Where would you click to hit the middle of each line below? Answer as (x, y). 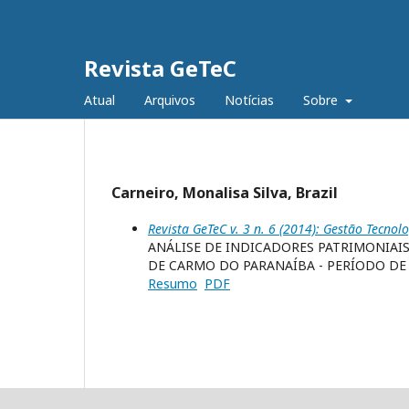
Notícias (249, 100)
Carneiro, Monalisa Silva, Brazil (225, 193)
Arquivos (170, 100)
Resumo (173, 283)
